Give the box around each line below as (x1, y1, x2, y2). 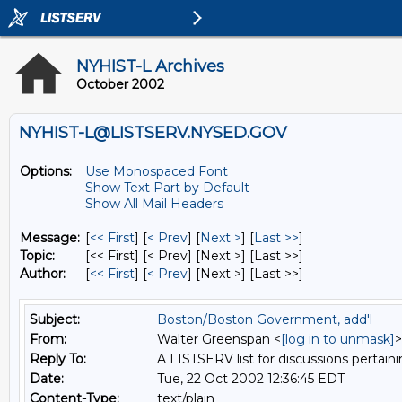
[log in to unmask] (281, 331, 395, 347)
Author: (20, 266, 66, 282)
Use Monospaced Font (85, 163, 228, 179)
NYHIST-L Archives (76, 57, 224, 76)
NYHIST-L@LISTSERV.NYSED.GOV (19, 123, 287, 143)
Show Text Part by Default (85, 179, 249, 196)
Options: (20, 163, 72, 179)
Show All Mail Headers (85, 196, 223, 212)
